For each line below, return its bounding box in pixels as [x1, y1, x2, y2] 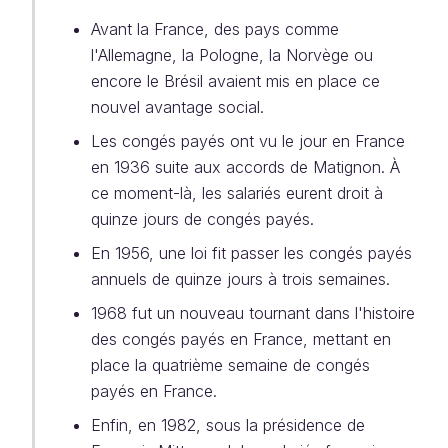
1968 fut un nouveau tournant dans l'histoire [91, 303, 415, 323]
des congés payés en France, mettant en [91, 329, 391, 349]
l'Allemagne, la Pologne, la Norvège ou [91, 45, 373, 65]
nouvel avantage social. [91, 97, 264, 117]
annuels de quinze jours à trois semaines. [91, 269, 390, 289]
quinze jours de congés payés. [91, 209, 314, 229]
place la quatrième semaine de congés [91, 355, 370, 375]
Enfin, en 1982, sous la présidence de [91, 415, 365, 435]
